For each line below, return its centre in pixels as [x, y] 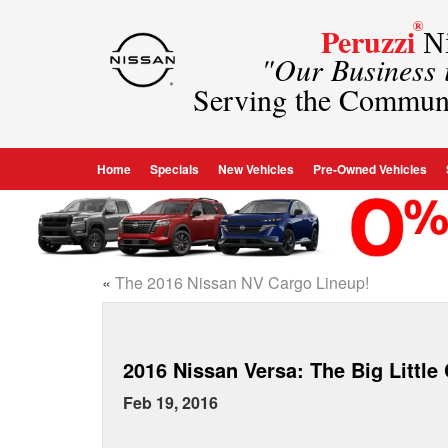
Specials [174, 168]
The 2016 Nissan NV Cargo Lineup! [242, 282]
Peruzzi [368, 41]
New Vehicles [255, 168]
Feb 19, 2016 [170, 402]
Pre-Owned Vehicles [369, 168]
